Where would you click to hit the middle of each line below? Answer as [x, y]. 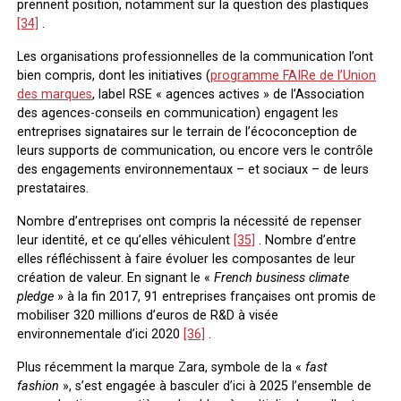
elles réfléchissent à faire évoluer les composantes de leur [186, 259]
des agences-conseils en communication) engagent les [177, 113]
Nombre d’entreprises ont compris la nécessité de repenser [189, 221]
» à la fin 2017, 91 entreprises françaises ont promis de [214, 296]
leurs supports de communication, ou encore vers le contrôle [195, 150]
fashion [38, 386]
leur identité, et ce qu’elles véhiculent [125, 240]
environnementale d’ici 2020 [100, 334]
